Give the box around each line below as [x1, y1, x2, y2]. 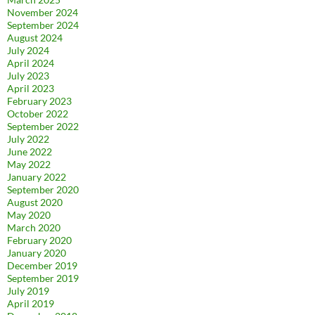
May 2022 [7, 157, 51, 170]
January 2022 [7, 170, 66, 183]
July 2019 [7, 284, 49, 297]
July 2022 [7, 132, 49, 145]
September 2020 [7, 183, 79, 195]
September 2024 [7, 18, 79, 31]
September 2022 [7, 120, 79, 132]
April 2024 [7, 56, 54, 69]
